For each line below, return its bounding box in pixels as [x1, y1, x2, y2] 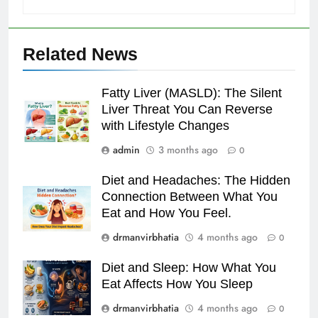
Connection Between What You [102, 189, 278, 204]
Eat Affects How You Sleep [102, 276, 253, 291]
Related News [23, 43, 138, 64]
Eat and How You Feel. [102, 205, 231, 220]
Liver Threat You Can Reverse [102, 102, 273, 116]
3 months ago [158, 142, 218, 157]
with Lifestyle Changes [102, 118, 229, 133]
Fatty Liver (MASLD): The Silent [102, 85, 282, 100]
